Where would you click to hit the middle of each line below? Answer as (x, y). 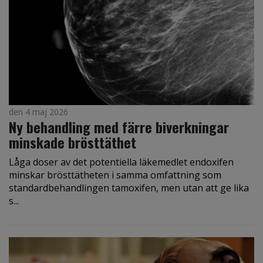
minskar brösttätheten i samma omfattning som (115, 175)
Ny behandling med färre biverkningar (119, 127)
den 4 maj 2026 (38, 112)
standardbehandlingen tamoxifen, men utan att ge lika (129, 188)
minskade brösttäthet (73, 142)
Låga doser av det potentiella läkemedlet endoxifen (121, 162)
